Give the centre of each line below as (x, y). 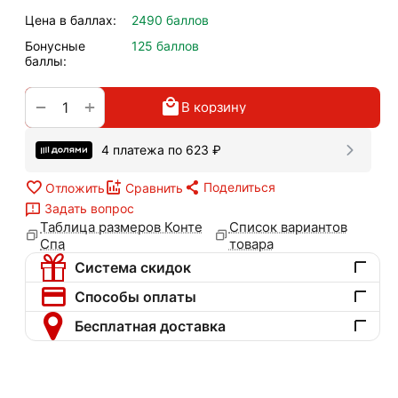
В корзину (213, 107)
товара (251, 243)
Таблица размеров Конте (121, 227)
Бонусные (55, 45)
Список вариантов (288, 227)
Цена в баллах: (71, 20)
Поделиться (239, 187)
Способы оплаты (135, 296)
